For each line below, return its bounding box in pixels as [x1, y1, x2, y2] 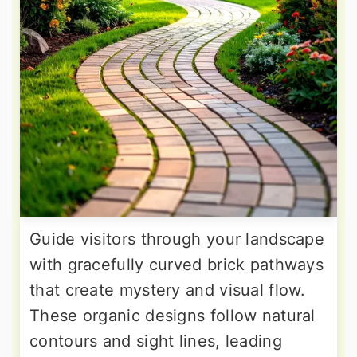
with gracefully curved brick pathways [29, 254, 324, 274]
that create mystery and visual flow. [29, 280, 306, 300]
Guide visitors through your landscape [29, 229, 325, 249]
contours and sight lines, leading [29, 331, 282, 351]
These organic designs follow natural [29, 305, 316, 325]
